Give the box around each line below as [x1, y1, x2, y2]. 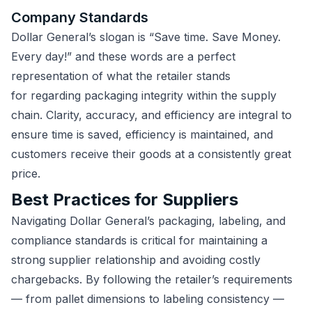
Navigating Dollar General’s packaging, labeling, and [11, 214, 286, 228]
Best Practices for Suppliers [11, 189, 242, 210]
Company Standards [11, 9, 152, 26]
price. [11, 166, 44, 181]
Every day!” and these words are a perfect [11, 49, 235, 64]
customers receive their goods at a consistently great [11, 147, 291, 162]
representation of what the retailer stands [11, 69, 231, 84]
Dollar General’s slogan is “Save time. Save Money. [11, 30, 281, 45]
